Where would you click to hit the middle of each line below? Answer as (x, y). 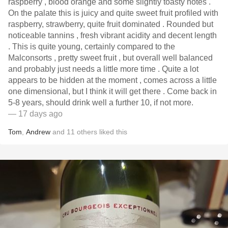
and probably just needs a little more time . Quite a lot (85, 69)
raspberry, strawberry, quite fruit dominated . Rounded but (87, 24)
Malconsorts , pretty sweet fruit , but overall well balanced (110, 58)
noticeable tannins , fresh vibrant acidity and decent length (112, 35)
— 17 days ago (35, 114)
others (87, 132)
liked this (112, 132)
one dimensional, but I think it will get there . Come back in (88, 91)
